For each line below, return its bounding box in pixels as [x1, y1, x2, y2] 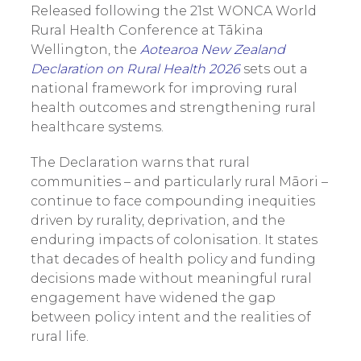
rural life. [30, 329, 89, 344]
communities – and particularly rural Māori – [30, 174, 328, 189]
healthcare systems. [30, 119, 164, 135]
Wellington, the [30, 42, 140, 57]
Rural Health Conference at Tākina [30, 23, 263, 38]
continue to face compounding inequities [30, 193, 315, 209]
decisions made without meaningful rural [30, 271, 312, 286]
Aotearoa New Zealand [139, 42, 285, 57]
